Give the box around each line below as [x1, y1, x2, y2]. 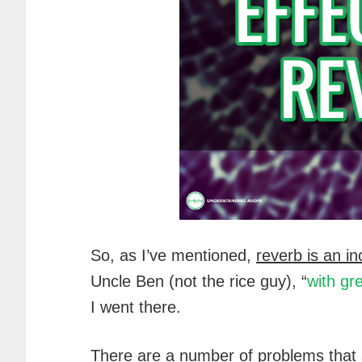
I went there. [90, 298, 181, 316]
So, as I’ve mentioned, [90, 246, 256, 264]
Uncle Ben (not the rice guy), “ [90, 272, 307, 290]
